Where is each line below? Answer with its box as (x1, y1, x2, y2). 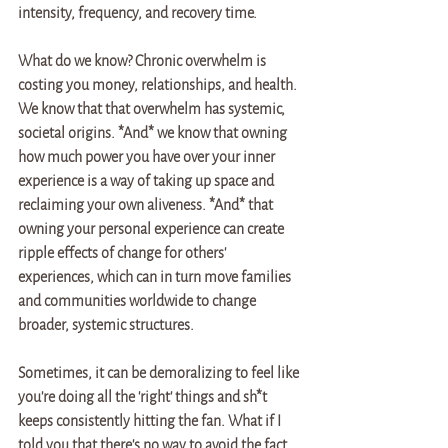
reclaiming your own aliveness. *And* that (18, 197, 276, 213)
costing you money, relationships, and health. (18, 77, 300, 93)
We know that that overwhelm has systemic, (18, 101, 288, 117)
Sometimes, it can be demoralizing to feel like (18, 365, 302, 381)
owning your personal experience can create (18, 221, 287, 237)
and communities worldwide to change (18, 293, 259, 309)
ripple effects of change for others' (18, 245, 229, 261)
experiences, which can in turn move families (18, 269, 294, 285)
